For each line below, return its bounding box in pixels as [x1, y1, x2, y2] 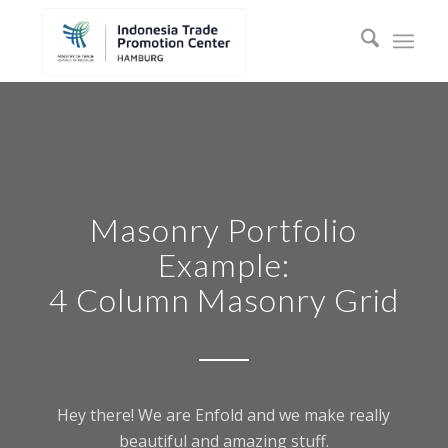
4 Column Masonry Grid [48, 280, 399, 319]
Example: [157, 245, 290, 284]
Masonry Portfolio [90, 210, 358, 249]
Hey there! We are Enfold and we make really [57, 404, 391, 426]
